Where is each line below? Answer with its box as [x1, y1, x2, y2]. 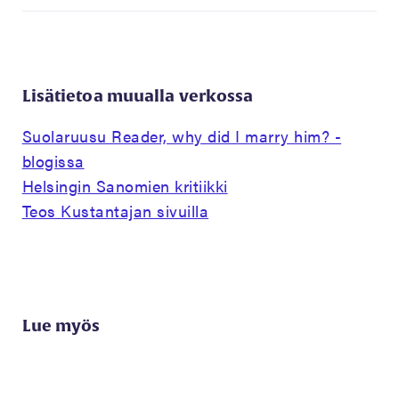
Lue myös [21, 316, 101, 336]
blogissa [21, 150, 85, 173]
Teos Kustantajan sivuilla [21, 199, 209, 223]
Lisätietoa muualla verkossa [21, 86, 254, 106]
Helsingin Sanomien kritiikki [21, 175, 228, 198]
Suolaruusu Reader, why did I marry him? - [21, 125, 342, 148]
